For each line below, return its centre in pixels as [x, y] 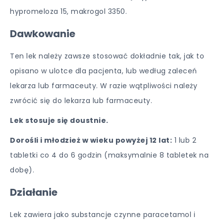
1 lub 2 [184, 140]
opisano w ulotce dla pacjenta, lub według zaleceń [104, 71]
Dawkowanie [43, 34]
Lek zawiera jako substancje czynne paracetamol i [103, 215]
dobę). [22, 170]
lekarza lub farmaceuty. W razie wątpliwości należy [104, 86]
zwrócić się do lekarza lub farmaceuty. [81, 101]
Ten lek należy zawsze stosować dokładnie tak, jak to [107, 56]
